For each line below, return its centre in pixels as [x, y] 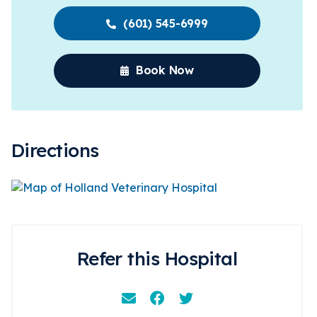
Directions [55, 150]
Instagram [207, 299]
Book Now [165, 70]
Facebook [177, 299]
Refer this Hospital [157, 259]
